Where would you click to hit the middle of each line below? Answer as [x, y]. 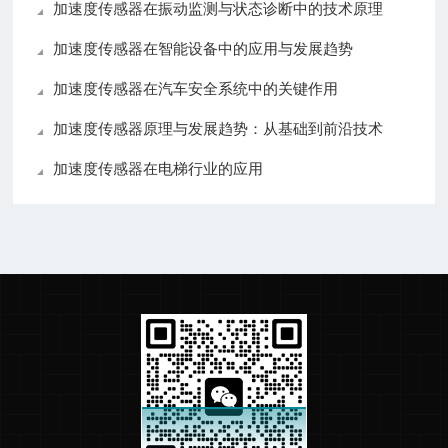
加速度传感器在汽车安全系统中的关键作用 [196, 89]
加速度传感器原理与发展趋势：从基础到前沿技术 [218, 129]
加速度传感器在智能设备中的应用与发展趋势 [203, 49]
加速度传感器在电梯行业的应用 [158, 169]
